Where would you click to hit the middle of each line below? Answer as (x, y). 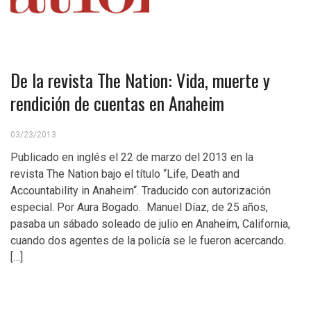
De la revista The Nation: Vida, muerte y (140, 80)
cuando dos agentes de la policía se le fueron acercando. (148, 241)
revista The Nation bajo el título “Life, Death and (125, 174)
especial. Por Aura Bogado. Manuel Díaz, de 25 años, (139, 207)
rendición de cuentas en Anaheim (117, 103)
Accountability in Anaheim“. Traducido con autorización (141, 191)
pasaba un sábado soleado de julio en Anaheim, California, (150, 224)
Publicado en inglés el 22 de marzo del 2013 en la (132, 157)
